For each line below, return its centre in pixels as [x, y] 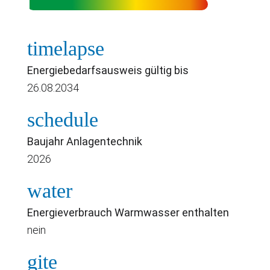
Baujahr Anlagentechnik [85, 141]
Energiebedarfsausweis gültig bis [108, 70]
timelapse [66, 48]
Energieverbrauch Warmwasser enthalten [128, 212]
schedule [63, 119]
